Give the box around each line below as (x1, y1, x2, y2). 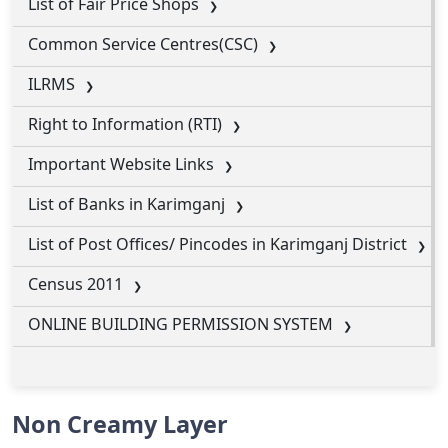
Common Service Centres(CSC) (28, 33, 258, 55)
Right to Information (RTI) (28, 113, 222, 135)
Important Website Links (28, 153, 214, 175)
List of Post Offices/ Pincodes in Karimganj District (28, 233, 407, 255)
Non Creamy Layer (12, 408, 228, 440)
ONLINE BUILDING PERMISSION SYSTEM (28, 313, 333, 335)
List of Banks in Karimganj (28, 193, 225, 215)
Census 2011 (28, 273, 123, 295)
